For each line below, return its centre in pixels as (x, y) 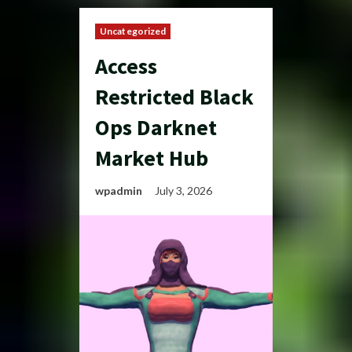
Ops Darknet (156, 127)
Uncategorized (133, 31)
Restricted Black (174, 97)
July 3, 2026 (185, 191)
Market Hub (152, 158)
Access (126, 66)
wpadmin (119, 191)
